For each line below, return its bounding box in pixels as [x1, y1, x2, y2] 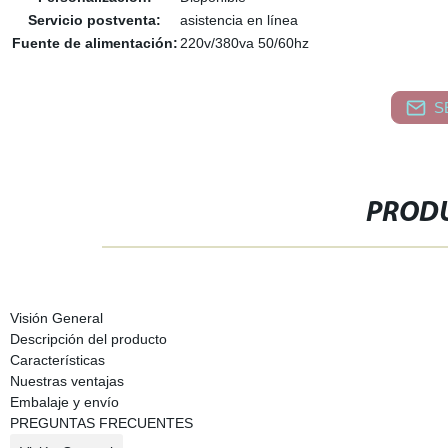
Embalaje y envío [9, 394, 119, 410]
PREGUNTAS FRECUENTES [9, 415, 193, 431]
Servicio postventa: [28, 12, 162, 28]
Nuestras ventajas [9, 373, 124, 389]
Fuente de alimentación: [11, 35, 178, 51]
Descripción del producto [9, 331, 167, 347]
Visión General [9, 310, 103, 326]
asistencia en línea [179, 12, 298, 28]
